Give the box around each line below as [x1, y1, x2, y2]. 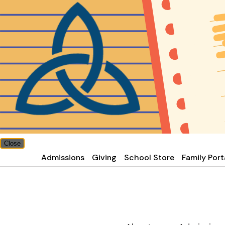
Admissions [41, 152, 85, 163]
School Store [124, 152, 175, 163]
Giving [92, 152, 117, 163]
